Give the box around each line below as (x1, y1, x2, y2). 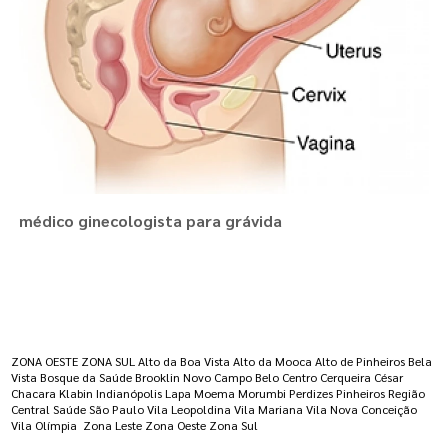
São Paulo (89, 401, 145, 418)
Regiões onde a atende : (11, 311, 230, 338)
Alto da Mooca (233, 353, 313, 370)
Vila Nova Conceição (306, 401, 418, 418)
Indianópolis (96, 385, 163, 402)
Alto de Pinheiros (315, 353, 406, 370)
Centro (282, 369, 318, 386)
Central (11, 401, 51, 418)
